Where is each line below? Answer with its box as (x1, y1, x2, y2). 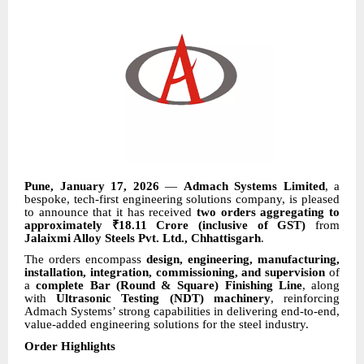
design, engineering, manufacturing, (146, 253, 340, 266)
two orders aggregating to (197, 205, 340, 219)
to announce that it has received (24, 205, 197, 219)
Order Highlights (24, 339, 115, 353)
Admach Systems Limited (183, 179, 325, 193)
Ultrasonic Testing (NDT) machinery (56, 292, 271, 305)
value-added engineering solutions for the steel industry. (24, 318, 309, 331)
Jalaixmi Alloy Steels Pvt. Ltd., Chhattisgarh (24, 231, 261, 245)
